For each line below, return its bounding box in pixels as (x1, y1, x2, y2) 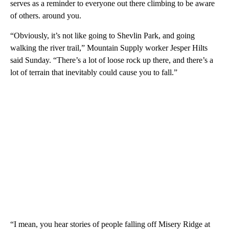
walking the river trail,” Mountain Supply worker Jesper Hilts (10, 43, 208, 53)
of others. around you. (10, 11, 81, 20)
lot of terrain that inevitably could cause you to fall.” (10, 68, 177, 77)
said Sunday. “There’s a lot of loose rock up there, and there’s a (10, 56, 213, 65)
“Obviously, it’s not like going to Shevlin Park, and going (10, 31, 195, 40)
